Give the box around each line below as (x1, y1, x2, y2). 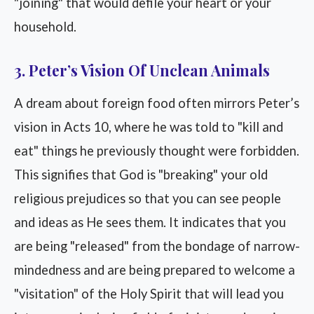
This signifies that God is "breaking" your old (14, 167, 268, 182)
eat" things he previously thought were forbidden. (14, 143, 299, 158)
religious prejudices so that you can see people (14, 191, 281, 206)
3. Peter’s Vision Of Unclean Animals (14, 60, 270, 80)
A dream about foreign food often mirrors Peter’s (14, 95, 299, 111)
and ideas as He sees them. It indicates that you (14, 214, 286, 230)
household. (14, 19, 76, 34)
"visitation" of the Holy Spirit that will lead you (14, 286, 284, 301)
